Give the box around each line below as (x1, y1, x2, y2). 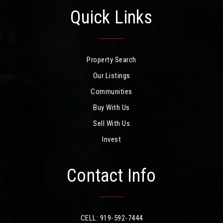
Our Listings (93, 71, 130, 80)
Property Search (87, 55, 136, 64)
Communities (91, 87, 132, 96)
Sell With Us (93, 118, 130, 128)
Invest (102, 134, 121, 144)
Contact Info (67, 165, 156, 186)
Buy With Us (93, 103, 130, 112)
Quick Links (70, 6, 153, 28)
